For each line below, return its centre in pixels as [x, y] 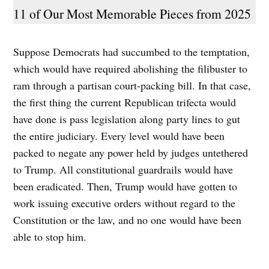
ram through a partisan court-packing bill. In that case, [132, 86]
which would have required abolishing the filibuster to [131, 69]
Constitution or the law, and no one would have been [128, 220]
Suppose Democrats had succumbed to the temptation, [132, 52]
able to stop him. [52, 237]
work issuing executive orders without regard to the [125, 203]
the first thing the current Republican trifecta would [125, 102]
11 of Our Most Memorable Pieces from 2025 [134, 13]
